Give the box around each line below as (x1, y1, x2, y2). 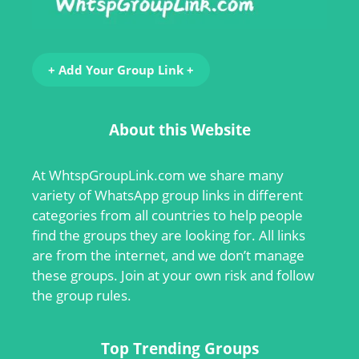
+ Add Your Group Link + (48, 62, 194, 79)
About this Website (108, 119, 251, 141)
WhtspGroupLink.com (49, 166, 185, 185)
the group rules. (32, 286, 131, 305)
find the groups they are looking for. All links (32, 226, 305, 245)
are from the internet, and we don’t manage (32, 246, 305, 265)
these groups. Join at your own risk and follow (32, 266, 314, 285)
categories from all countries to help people (32, 206, 303, 225)
